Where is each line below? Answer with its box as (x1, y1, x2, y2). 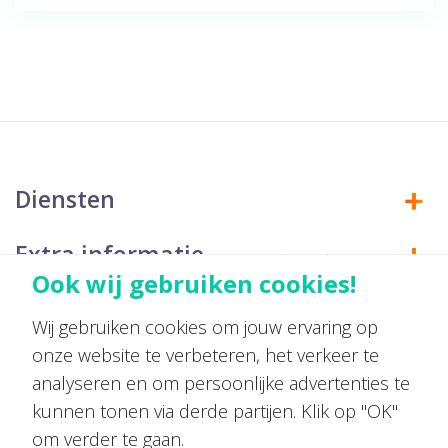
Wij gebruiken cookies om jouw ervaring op (32, 315, 378, 340)
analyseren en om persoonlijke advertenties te (32, 371, 410, 396)
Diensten (15, 183, 115, 216)
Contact (15, 308, 104, 341)
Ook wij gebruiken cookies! (32, 267, 356, 301)
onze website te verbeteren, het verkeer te (32, 343, 379, 368)
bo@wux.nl (90, 376, 178, 400)
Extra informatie (15, 238, 204, 271)
